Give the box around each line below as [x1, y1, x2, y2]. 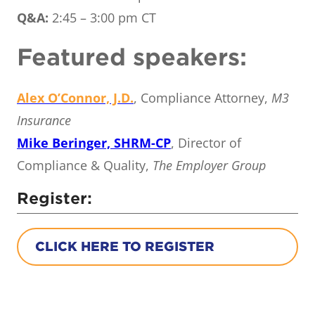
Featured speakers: [17, 43, 247, 71]
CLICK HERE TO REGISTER [35, 238, 214, 254]
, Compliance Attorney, [134, 89, 271, 106]
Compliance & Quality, [17, 156, 153, 174]
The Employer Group [153, 156, 266, 174]
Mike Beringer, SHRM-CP [17, 134, 171, 151]
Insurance [17, 111, 71, 129]
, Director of [171, 134, 241, 151]
